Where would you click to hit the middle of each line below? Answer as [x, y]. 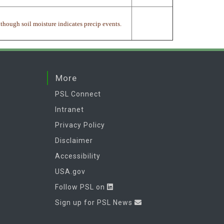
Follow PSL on [81, 187]
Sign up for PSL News [94, 202]
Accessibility [77, 156]
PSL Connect [78, 94]
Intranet [69, 109]
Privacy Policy [80, 125]
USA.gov [70, 171]
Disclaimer [74, 140]
